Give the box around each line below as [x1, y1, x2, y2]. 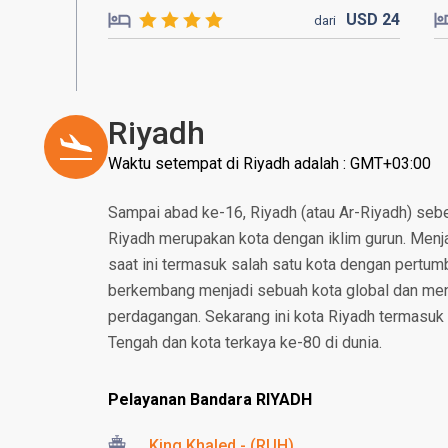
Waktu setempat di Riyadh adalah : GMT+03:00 [108, 154, 431, 173]
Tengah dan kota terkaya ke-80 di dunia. [108, 333, 382, 352]
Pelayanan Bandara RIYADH [108, 390, 312, 409]
